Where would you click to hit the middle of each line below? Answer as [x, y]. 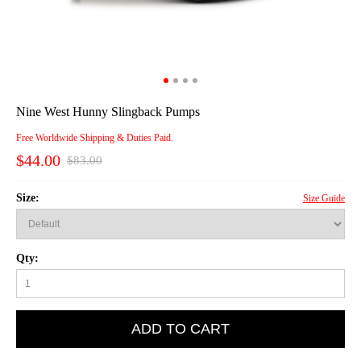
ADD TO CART [180, 329]
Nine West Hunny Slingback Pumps [108, 112]
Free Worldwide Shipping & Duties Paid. [95, 138]
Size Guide [324, 199]
